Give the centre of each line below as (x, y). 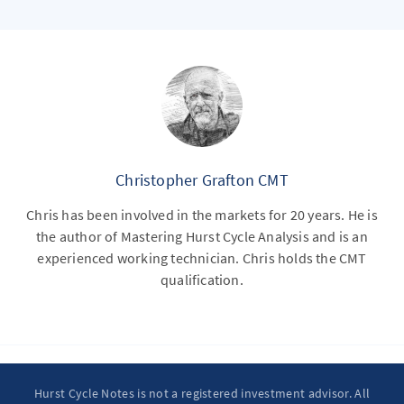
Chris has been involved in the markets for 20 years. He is (202, 215)
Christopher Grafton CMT (202, 180)
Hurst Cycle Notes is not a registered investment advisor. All (202, 394)
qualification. (202, 280)
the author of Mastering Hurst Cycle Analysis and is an (202, 237)
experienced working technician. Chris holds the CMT (202, 258)
